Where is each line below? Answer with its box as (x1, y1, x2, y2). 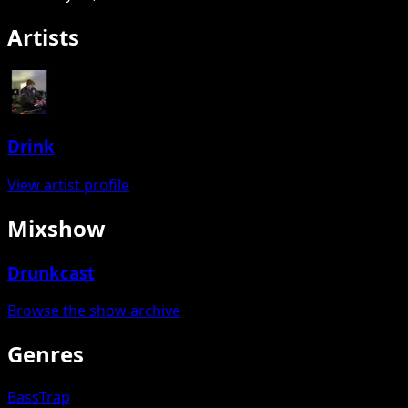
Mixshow (7, 212, 106, 243)
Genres (7, 339, 84, 370)
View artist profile (7, 174, 129, 195)
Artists (7, 21, 79, 52)
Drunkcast (7, 260, 95, 284)
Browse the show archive (7, 301, 180, 321)
